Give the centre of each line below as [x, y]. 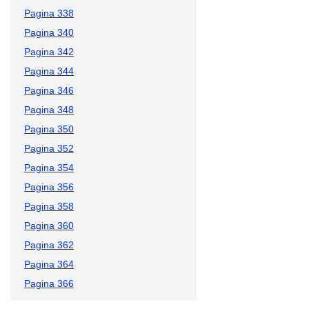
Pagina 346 [49, 90]
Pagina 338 [49, 13]
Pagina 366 [49, 283]
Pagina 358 [49, 206]
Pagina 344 [49, 71]
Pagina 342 [49, 51]
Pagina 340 [49, 32]
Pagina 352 [49, 148]
